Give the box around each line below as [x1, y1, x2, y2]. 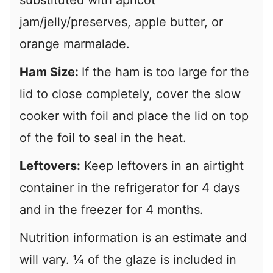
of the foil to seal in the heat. [19, 130, 186, 146]
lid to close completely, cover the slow [19, 87, 241, 102]
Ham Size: [19, 65, 82, 80]
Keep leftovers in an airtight [80, 158, 244, 174]
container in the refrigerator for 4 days [19, 180, 240, 196]
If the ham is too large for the [82, 65, 249, 80]
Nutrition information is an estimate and [19, 230, 247, 246]
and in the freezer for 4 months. [19, 202, 207, 218]
